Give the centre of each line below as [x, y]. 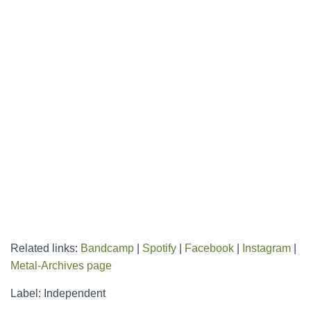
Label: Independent [58, 293]
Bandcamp [107, 248]
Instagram [267, 248]
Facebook [209, 248]
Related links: [45, 248]
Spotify [159, 248]
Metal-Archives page [61, 266]
